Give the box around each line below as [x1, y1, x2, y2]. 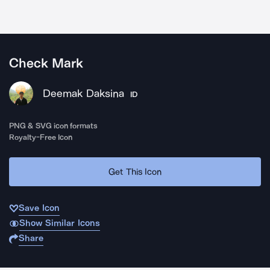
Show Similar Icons [19, 218, 100, 228]
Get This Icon [108, 166, 162, 177]
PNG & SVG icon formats [9, 121, 98, 130]
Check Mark [9, 55, 84, 71]
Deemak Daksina [43, 87, 124, 100]
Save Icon [19, 202, 60, 213]
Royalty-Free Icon [9, 133, 73, 142]
